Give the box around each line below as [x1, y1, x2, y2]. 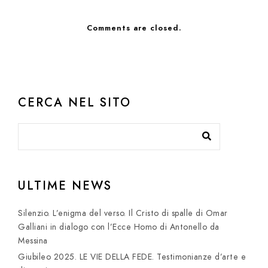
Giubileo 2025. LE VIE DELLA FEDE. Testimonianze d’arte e [18, 251, 246, 263]
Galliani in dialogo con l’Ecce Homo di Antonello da [18, 221, 220, 233]
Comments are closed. [86, 23, 182, 34]
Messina [18, 235, 48, 247]
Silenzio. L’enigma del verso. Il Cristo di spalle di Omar [18, 208, 228, 220]
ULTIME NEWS [18, 177, 112, 194]
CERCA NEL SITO [18, 94, 131, 111]
